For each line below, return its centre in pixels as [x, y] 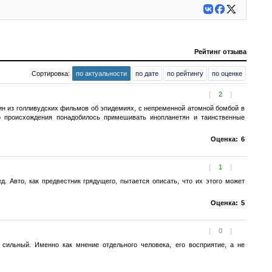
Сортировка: [52, 73]
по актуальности [101, 73]
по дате [147, 73]
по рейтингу [185, 73]
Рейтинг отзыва [220, 52]
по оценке [227, 73]
